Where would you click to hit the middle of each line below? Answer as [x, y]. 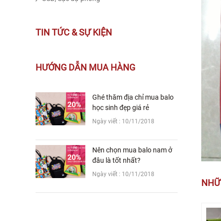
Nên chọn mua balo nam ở [132, 150]
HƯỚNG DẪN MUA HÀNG [85, 68]
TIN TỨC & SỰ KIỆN [74, 33]
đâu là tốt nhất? [117, 161]
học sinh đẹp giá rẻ [121, 108]
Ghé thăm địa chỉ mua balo [133, 97]
